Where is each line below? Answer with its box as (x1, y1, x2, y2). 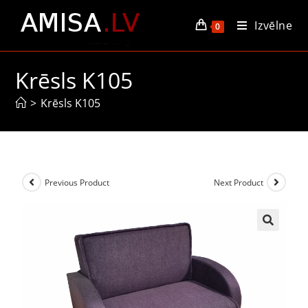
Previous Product (45, 176, 110, 188)
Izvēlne (254, 18, 293, 33)
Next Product (213, 176, 263, 188)
